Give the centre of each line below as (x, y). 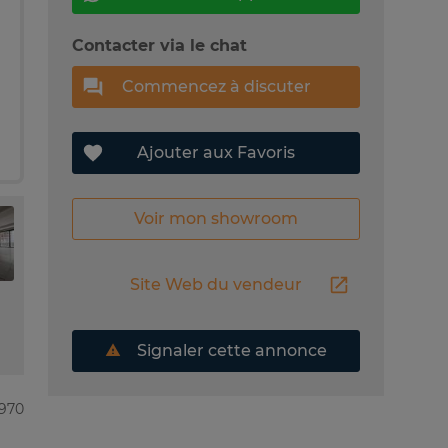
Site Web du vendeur (216, 284)
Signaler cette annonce (230, 350)
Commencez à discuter (216, 86)
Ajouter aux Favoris (216, 152)
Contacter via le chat (159, 45)
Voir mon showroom (216, 218)
